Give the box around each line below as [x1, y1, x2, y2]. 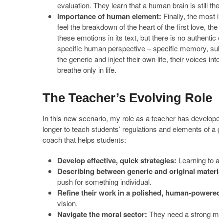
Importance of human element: [57, 10, 163, 22]
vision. [57, 197, 78, 208]
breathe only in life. [57, 64, 116, 75]
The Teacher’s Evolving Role [43, 90, 212, 105]
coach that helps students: [43, 134, 126, 145]
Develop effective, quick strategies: [57, 154, 176, 166]
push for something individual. [57, 176, 152, 187]
